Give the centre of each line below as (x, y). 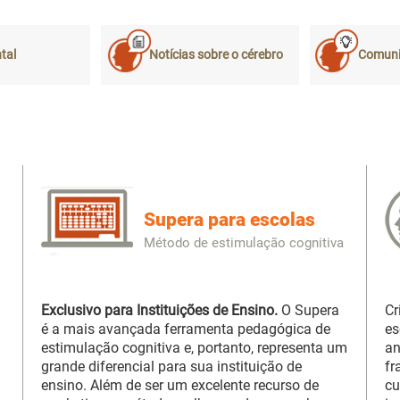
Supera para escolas (230, 220)
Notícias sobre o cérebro (216, 55)
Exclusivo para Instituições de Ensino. (160, 311)
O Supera (309, 311)
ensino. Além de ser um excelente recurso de (180, 386)
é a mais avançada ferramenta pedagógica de (186, 329)
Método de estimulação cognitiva (244, 243)
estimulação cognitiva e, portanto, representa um (195, 348)
